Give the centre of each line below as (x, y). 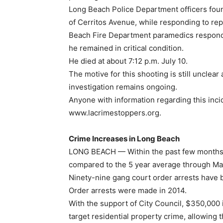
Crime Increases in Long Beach (124, 139)
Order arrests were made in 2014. (128, 190)
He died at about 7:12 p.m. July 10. (128, 61)
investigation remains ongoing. (123, 87)
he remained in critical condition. (126, 48)
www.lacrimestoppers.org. (115, 113)
